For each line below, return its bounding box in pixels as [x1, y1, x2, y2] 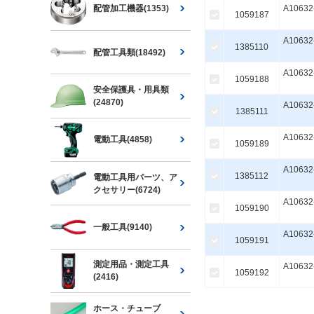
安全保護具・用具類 [93, 84, 170, 95]
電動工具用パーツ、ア [93, 172, 178, 182]
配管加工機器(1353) [93, 4, 170, 14]
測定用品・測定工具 [93, 259, 170, 270]
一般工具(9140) [93, 221, 153, 232]
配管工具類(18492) [93, 47, 166, 57]
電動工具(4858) [93, 135, 153, 145]
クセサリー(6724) [93, 184, 161, 195]
